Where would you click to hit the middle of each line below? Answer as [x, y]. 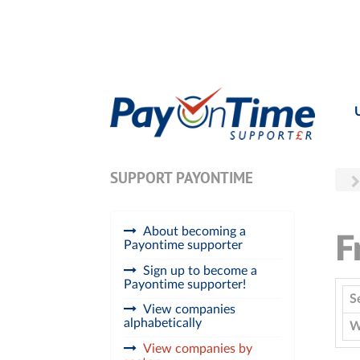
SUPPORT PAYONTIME [182, 179]
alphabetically [163, 323]
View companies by [198, 349]
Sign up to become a [200, 270]
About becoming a [194, 231]
